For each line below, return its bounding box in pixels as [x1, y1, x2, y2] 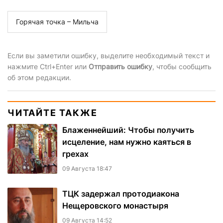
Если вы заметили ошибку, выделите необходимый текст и [7, 51, 210, 60]
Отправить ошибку [89, 62, 152, 71]
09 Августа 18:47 [62, 165, 112, 173]
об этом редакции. [7, 73, 71, 82]
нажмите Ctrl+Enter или [7, 62, 89, 71]
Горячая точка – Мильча [16, 17, 99, 26]
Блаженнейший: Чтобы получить [62, 125, 194, 135]
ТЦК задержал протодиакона [62, 189, 179, 199]
